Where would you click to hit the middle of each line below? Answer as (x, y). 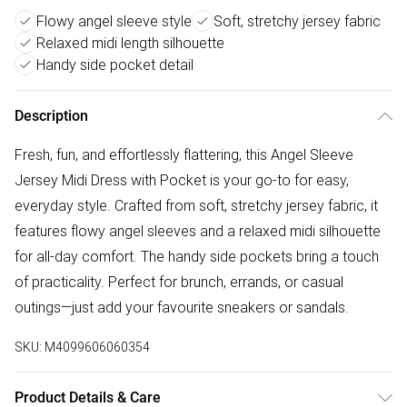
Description (51, 116)
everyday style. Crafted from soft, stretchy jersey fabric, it (196, 206)
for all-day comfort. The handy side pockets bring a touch (197, 257)
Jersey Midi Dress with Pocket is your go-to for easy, (182, 180)
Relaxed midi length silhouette (130, 43)
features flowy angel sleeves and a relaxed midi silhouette (198, 231)
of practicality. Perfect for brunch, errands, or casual (179, 282)
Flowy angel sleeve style (114, 21)
